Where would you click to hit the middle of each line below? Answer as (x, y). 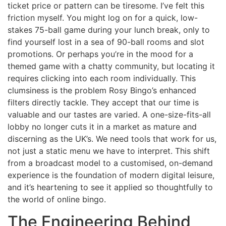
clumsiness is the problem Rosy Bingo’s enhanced (102, 90)
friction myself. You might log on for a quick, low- (103, 17)
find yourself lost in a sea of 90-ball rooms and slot (106, 42)
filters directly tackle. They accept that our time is (103, 102)
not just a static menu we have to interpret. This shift (109, 151)
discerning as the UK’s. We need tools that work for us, (112, 138)
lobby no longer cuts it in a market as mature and (102, 126)
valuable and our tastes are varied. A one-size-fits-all (109, 114)
